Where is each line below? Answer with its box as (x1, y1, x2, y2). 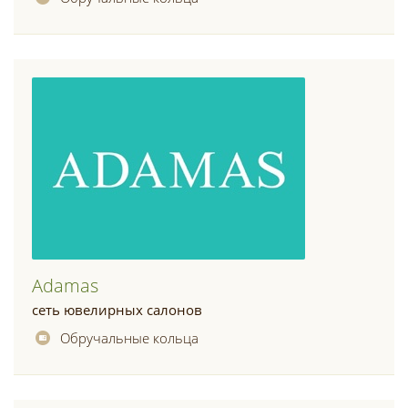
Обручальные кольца (60, 329, 199, 347)
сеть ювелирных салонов (32, 301, 202, 319)
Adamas (32, 273, 98, 298)
